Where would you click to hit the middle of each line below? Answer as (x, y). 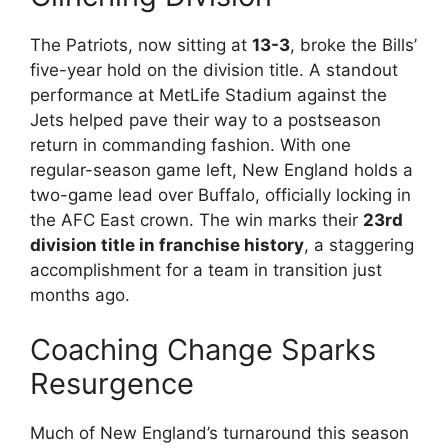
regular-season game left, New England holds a (221, 169)
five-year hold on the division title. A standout (214, 69)
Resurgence (112, 383)
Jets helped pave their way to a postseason (205, 119)
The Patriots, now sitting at (141, 44)
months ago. (80, 294)
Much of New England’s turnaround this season (219, 433)
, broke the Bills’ (353, 44)
